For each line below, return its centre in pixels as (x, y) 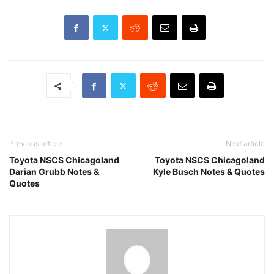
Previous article (36, 144)
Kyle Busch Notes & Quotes (209, 172)
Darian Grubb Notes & (54, 172)
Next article (245, 144)
